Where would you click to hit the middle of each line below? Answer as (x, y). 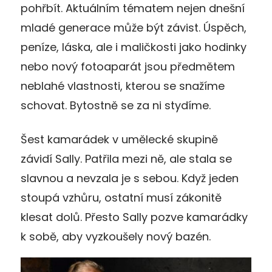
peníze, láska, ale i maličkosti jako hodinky (134, 47)
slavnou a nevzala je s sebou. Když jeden (130, 178)
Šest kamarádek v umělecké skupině (119, 140)
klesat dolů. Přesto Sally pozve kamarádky (134, 217)
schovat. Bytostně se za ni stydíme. (116, 106)
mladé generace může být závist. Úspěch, (134, 28)
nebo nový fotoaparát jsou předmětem (128, 67)
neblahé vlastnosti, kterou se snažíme (123, 86)
